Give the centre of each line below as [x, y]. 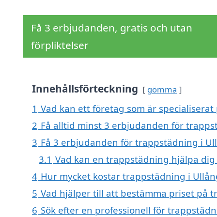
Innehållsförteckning [85, 89]
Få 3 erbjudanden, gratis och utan [112, 28]
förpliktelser [60, 45]
